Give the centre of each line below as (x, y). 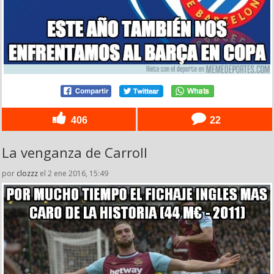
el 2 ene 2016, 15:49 (73, 174)
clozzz (27, 174)
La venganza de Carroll (75, 153)
